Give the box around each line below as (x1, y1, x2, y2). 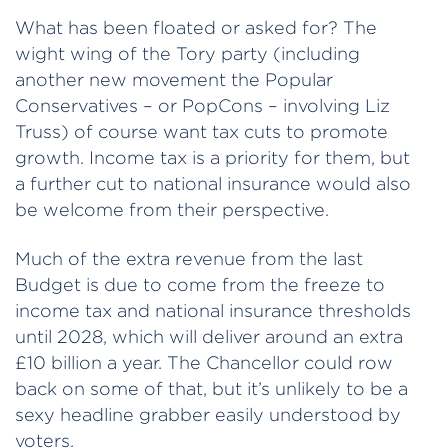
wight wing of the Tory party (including (15, 44, 360, 64)
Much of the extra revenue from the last (15, 248, 363, 268)
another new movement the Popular (15, 70, 333, 90)
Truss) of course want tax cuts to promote (15, 122, 388, 142)
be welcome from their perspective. (15, 200, 329, 220)
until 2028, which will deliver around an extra (15, 326, 403, 346)
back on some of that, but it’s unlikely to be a (15, 378, 408, 398)
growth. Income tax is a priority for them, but (15, 148, 410, 168)
